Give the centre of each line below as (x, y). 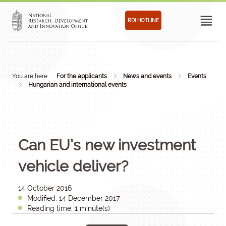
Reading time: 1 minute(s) (69, 208)
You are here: (30, 76)
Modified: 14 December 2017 (74, 198)
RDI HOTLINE (143, 20)
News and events (147, 76)
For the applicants (82, 76)
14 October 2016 (45, 188)
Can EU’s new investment (107, 145)
